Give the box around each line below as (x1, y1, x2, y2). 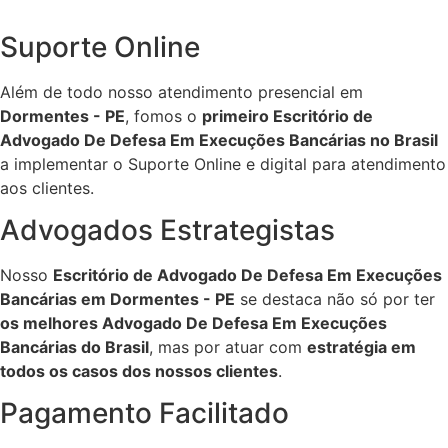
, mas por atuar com (149, 337, 307, 357)
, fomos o (125, 105, 202, 126)
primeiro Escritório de (202, 105, 373, 126)
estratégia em (307, 337, 416, 357)
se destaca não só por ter (235, 289, 435, 309)
